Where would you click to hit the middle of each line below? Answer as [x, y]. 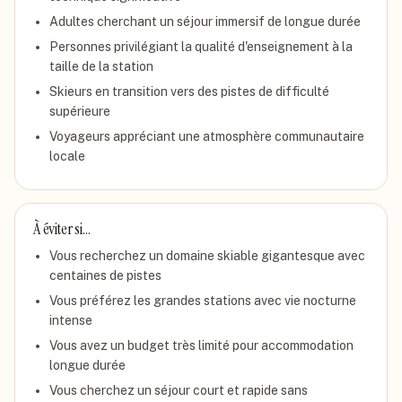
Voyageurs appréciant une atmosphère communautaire [207, 136]
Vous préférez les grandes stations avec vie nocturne [203, 301]
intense [71, 320]
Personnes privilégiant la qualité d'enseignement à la [201, 47]
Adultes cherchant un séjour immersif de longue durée [205, 22]
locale [67, 156]
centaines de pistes [105, 275]
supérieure [80, 111]
